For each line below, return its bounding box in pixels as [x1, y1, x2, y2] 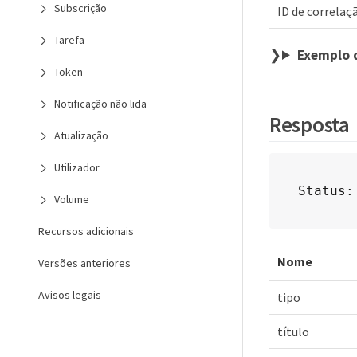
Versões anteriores [38, 256, 131, 270]
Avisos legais [38, 288, 101, 302]
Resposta [269, 110, 350, 138]
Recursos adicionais [38, 224, 134, 238]
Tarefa [54, 33, 84, 47]
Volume [54, 192, 89, 206]
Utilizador [54, 160, 100, 175]
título [277, 323, 309, 339]
